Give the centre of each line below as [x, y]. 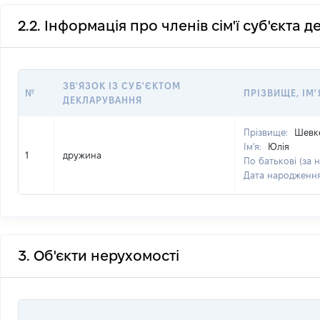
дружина [82, 155]
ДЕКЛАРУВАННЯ [103, 100]
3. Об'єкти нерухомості [99, 256]
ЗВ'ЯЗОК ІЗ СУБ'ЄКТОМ [122, 86]
